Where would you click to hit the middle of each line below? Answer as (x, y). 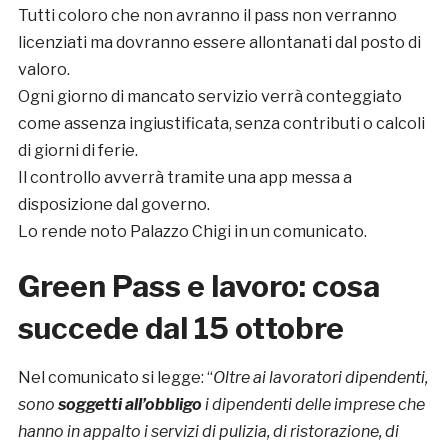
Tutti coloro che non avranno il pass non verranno (207, 15)
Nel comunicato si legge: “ (115, 377)
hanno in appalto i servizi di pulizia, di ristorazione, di (208, 431)
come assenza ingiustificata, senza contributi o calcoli (221, 123)
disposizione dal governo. (113, 204)
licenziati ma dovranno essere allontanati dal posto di (219, 42)
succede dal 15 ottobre (180, 327)
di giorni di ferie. (77, 150)
